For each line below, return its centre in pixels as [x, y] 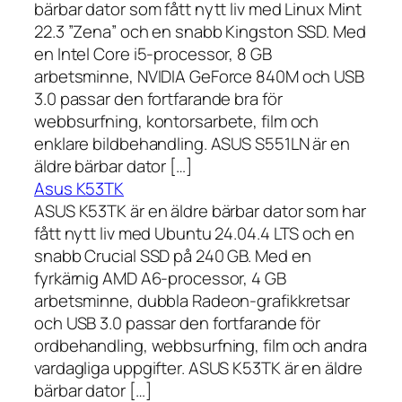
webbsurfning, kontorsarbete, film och [177, 121]
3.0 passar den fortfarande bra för [158, 98]
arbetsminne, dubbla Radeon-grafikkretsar [192, 300]
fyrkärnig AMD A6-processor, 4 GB [160, 278]
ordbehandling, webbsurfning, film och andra [201, 345]
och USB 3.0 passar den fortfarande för [178, 323]
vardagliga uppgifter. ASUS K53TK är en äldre [198, 367]
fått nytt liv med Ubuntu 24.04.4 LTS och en [194, 233]
